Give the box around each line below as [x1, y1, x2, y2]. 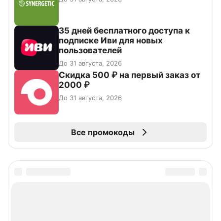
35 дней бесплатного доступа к [59, 26, 190, 36]
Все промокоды [71, 127, 135, 138]
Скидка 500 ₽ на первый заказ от [59, 70, 200, 80]
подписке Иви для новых [59, 36, 163, 46]
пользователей [59, 45, 122, 56]
